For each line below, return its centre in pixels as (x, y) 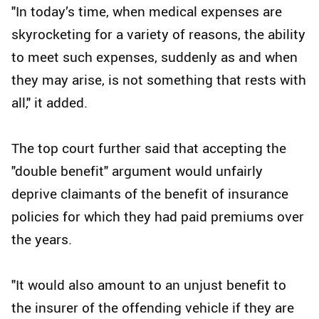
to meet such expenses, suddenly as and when (155, 57)
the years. (42, 240)
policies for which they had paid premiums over (158, 217)
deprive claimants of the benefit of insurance (150, 194)
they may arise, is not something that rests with (159, 80)
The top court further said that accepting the (149, 148)
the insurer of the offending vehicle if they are (153, 308)
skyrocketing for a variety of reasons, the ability (158, 35)
